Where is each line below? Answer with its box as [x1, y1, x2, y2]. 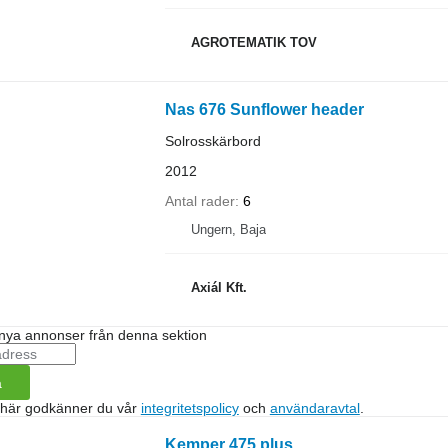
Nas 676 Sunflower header [164, 101, 364, 118]
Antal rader [164, 193, 235, 209]
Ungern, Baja [190, 222, 266, 237]
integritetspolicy [140, 400, 239, 416]
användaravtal [269, 400, 360, 416]
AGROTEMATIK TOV [190, 34, 317, 50]
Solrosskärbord [164, 133, 261, 149]
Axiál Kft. [190, 279, 247, 295]
